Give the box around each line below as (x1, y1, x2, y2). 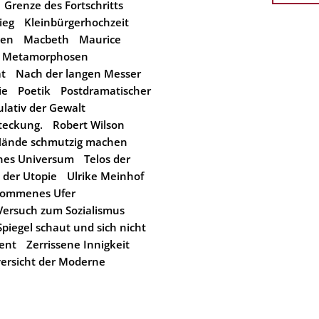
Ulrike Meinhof (67, 169, 144, 183)
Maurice (79, 32, 121, 46)
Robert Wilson (53, 117, 125, 132)
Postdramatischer (61, 83, 151, 98)
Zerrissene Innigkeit (26, 237, 130, 251)
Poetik (18, 83, 51, 98)
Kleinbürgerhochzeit (24, 15, 129, 29)
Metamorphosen (2, 49, 88, 63)
